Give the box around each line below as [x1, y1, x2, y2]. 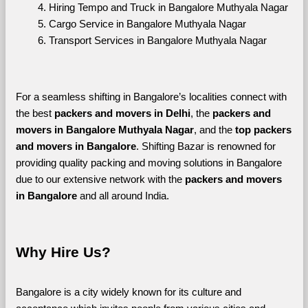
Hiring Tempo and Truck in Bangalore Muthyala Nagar [48, 1, 288, 13]
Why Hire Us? [15, 243, 111, 261]
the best [15, 107, 54, 119]
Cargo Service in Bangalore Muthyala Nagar [48, 18, 246, 30]
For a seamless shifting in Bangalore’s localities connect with [15, 91, 287, 102]
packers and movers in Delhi [54, 107, 190, 119]
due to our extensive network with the [15, 173, 185, 185]
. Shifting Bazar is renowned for [135, 140, 276, 152]
